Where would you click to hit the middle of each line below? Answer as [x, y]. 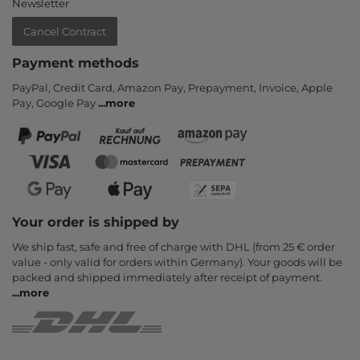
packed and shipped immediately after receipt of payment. [167, 277]
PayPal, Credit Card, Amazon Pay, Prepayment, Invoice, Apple [172, 87]
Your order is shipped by [96, 221]
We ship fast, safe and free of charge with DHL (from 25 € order [174, 246]
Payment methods [76, 62]
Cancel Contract [65, 31]
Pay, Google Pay [55, 102]
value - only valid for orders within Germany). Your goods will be [177, 262]
